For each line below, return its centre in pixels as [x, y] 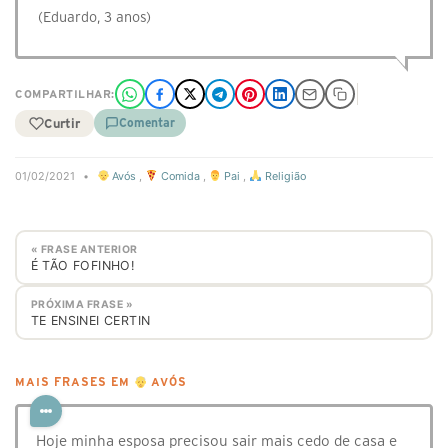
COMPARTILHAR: [65, 94]
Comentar [147, 122]
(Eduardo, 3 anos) [94, 17]
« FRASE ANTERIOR [84, 249]
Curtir [62, 123]
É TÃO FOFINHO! [82, 265]
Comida [178, 176]
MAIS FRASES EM [74, 382]
